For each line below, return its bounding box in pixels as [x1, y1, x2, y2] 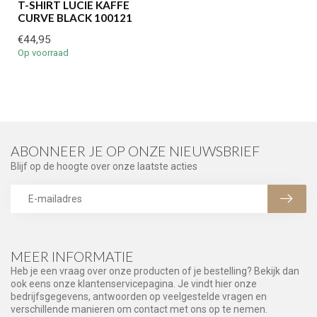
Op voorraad [18, 47, 69, 58]
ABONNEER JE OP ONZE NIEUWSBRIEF [11, 142, 260, 159]
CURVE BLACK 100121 [18, 11, 132, 24]
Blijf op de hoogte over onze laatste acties [11, 160, 197, 172]
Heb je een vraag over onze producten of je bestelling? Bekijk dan [11, 265, 299, 277]
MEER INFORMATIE [11, 248, 134, 265]
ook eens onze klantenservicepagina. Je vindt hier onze [11, 277, 257, 289]
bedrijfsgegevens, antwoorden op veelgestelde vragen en [11, 290, 267, 302]
